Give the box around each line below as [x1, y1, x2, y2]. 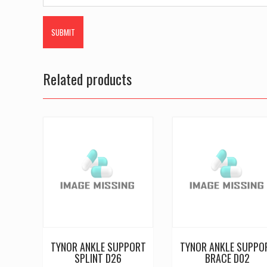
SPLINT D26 [74, 250, 122, 266]
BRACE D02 [205, 250, 250, 266]
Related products [43, 68, 132, 90]
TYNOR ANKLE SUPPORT [50, 238, 146, 254]
